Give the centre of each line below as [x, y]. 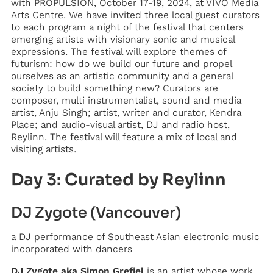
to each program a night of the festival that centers [127, 27]
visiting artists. [43, 149]
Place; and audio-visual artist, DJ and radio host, [120, 124]
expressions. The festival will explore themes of [118, 51]
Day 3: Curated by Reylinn [118, 179]
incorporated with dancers [71, 249]
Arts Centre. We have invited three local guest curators [135, 15]
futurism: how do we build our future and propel [121, 63]
